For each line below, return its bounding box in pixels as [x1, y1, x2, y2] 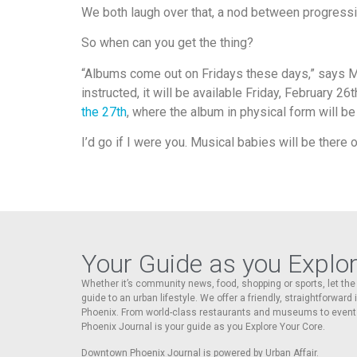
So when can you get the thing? [81, 35, 253, 51]
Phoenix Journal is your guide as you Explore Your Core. [81, 321, 325, 333]
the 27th [81, 104, 127, 120]
